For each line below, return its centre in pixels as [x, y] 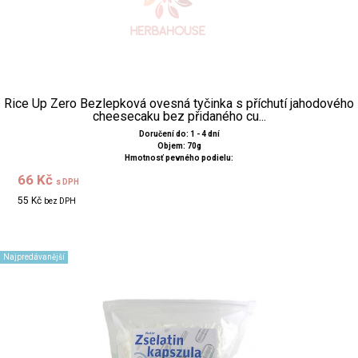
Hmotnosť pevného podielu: [179, 157]
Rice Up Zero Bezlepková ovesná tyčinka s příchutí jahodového [179, 103]
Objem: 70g [179, 145]
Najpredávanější [34, 257]
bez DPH [60, 201]
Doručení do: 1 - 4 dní [179, 133]
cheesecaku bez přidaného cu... [179, 116]
